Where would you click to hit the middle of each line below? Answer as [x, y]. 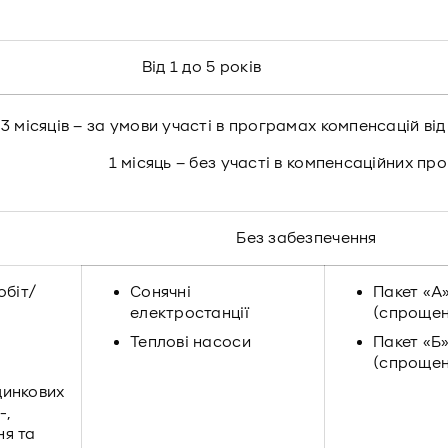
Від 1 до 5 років [201, 67]
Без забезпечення [306, 238]
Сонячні [160, 292]
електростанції [189, 313]
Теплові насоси [190, 342]
